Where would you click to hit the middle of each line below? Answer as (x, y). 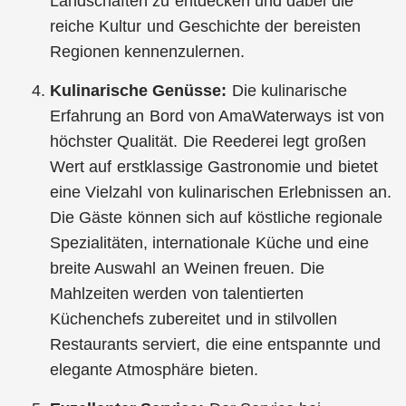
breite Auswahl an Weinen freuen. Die (187, 268)
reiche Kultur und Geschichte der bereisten (205, 26)
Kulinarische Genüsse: (141, 90)
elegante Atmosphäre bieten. (154, 369)
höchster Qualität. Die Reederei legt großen (208, 141)
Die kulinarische (289, 90)
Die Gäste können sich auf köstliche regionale (216, 217)
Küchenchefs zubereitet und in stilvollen (194, 319)
